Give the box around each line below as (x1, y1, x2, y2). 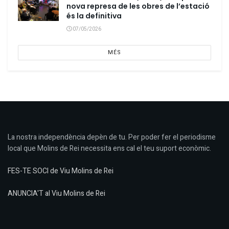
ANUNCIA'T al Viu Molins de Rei (8, 188, 105, 199)
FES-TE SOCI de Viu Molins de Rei (8, 165, 113, 176)
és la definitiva (66, 10, 122, 21)
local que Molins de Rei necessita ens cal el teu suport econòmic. (8, 143, 211, 154)
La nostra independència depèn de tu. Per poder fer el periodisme (8, 131, 216, 143)
